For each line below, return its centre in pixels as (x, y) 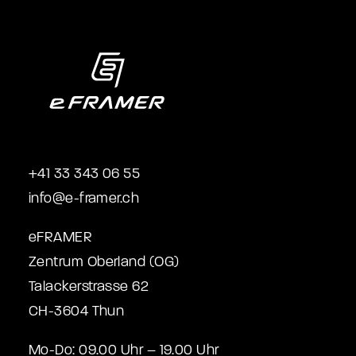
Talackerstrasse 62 (89, 286)
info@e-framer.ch (84, 198)
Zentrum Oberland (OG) (104, 262)
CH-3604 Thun (77, 311)
